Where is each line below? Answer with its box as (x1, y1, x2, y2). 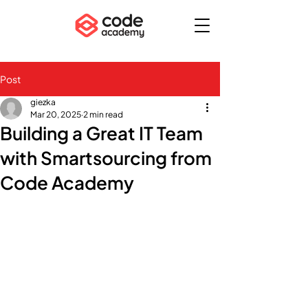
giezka (30, 97, 56, 107)
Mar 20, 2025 (30, 109, 81, 120)
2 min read (83, 109, 123, 120)
